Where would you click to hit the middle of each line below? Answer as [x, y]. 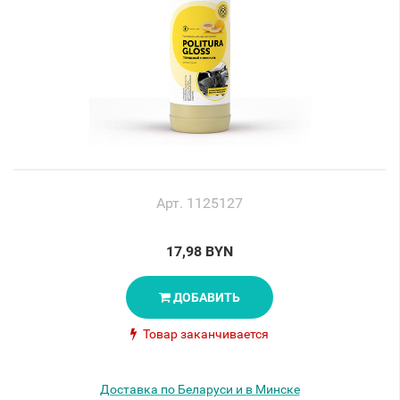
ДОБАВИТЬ [207, 297]
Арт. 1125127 [200, 203]
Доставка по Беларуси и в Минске [200, 389]
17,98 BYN [200, 251]
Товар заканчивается [204, 334]
